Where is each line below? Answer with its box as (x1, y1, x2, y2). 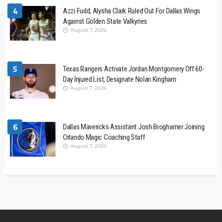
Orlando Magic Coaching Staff (63, 133, 145, 142)
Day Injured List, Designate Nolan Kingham (63, 75, 176, 84)
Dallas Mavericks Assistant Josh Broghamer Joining (63, 122, 205, 132)
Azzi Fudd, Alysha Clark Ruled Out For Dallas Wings (63, 6, 200, 16)
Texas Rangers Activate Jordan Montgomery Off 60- (63, 64, 205, 74)
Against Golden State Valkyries (63, 17, 147, 26)
